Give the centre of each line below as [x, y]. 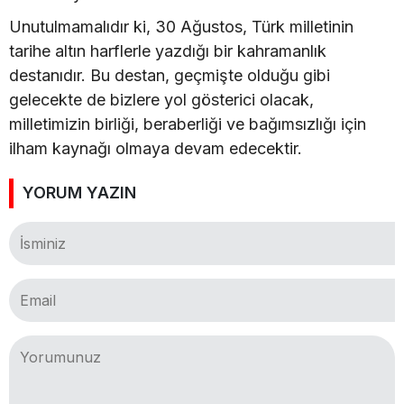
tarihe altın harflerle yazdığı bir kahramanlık [168, 51]
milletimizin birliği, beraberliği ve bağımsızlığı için [188, 124]
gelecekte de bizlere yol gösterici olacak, [161, 100]
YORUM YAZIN [79, 193]
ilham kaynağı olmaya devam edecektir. [156, 148]
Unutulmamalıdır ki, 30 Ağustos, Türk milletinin [181, 27]
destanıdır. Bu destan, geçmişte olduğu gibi [170, 75]
